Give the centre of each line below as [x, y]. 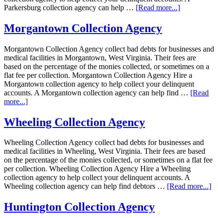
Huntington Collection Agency [79, 207]
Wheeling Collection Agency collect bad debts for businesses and [104, 143]
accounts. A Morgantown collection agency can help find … [97, 92]
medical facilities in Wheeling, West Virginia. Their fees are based [105, 151]
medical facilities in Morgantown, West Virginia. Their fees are [100, 57]
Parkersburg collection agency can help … [70, 7]
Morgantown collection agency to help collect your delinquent [99, 84]
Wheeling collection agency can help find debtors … [85, 186]
